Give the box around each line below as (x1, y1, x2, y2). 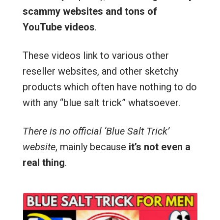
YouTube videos (22, 21, 95, 33)
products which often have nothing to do (22, 81, 197, 93)
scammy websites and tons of (22, 5, 157, 17)
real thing (22, 157, 65, 168)
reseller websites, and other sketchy (22, 65, 178, 77)
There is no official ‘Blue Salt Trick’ (22, 125, 169, 137)
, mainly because (55, 141, 129, 153)
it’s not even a (128, 141, 191, 153)
